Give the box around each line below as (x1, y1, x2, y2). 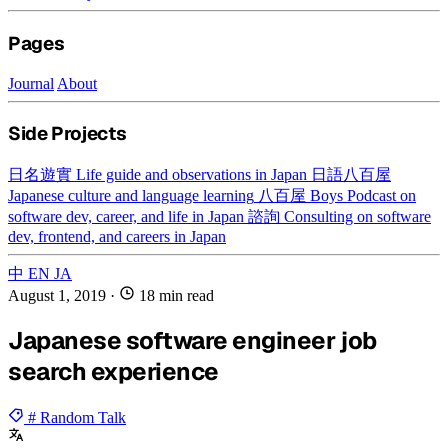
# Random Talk (28, 408, 126, 426)
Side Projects (8, 121, 127, 147)
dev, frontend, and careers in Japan (8, 227, 226, 245)
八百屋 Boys (258, 186, 343, 204)
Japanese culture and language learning (8, 186, 254, 204)
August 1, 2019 (8, 286, 110, 304)
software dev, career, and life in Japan (8, 207, 244, 225)
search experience (8, 355, 219, 387)
